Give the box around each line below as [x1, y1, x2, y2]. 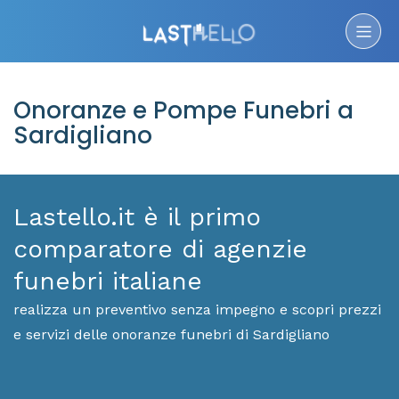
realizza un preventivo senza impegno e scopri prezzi [13, 301, 381, 318]
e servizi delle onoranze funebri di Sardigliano [13, 326, 330, 343]
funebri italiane [13, 266, 202, 296]
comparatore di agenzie [13, 234, 307, 264]
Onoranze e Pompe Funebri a [13, 94, 354, 126]
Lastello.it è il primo [13, 202, 261, 232]
